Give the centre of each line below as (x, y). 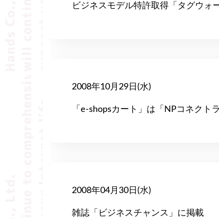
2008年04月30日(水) (111, 191)
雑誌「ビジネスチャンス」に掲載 (138, 213)
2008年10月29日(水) (111, 87)
